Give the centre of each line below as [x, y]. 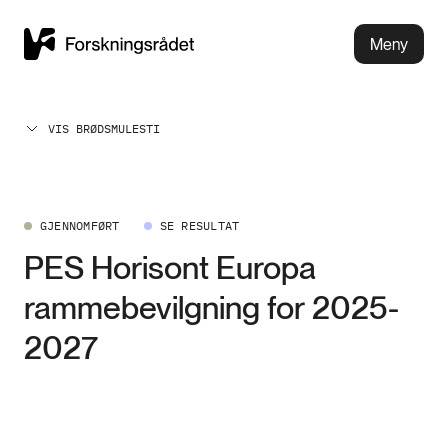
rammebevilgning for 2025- [211, 307]
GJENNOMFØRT [80, 225]
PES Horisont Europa [170, 267]
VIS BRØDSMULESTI [104, 128]
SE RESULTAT [199, 225]
